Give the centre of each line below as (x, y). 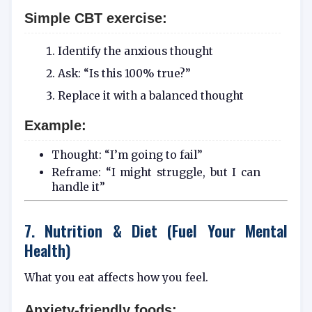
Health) (48, 249)
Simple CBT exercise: (96, 18)
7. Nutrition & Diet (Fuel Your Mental (156, 230)
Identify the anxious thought (135, 52)
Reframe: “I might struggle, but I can (156, 172)
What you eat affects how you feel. (116, 277)
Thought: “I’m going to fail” (127, 155)
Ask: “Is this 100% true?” (124, 74)
